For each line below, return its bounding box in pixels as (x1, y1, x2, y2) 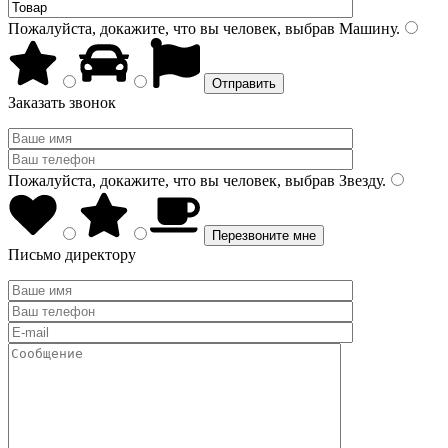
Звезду (335, 172, 382, 189)
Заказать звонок (8, 94, 116, 111)
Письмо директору (8, 246, 136, 263)
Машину (335, 20, 396, 37)
